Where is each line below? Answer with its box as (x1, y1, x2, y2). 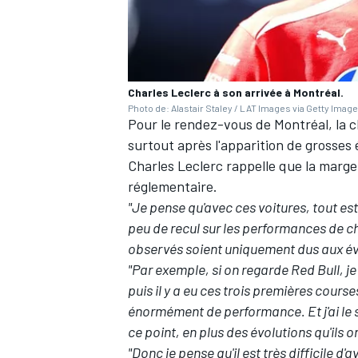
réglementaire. (128, 177, 217, 196)
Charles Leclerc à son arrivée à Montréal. (128, 86, 344, 100)
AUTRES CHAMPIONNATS (125, 91, 256, 106)
